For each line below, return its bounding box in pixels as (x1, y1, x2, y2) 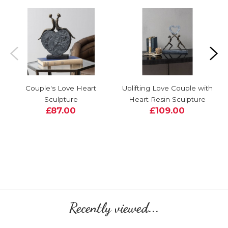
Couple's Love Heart (25, 84, 96, 93)
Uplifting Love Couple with (122, 84, 213, 93)
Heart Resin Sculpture (129, 95, 206, 104)
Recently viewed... (69, 199, 159, 217)
